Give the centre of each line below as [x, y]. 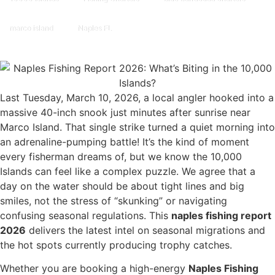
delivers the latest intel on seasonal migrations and [145, 230]
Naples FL [95, 28]
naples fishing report [221, 215]
